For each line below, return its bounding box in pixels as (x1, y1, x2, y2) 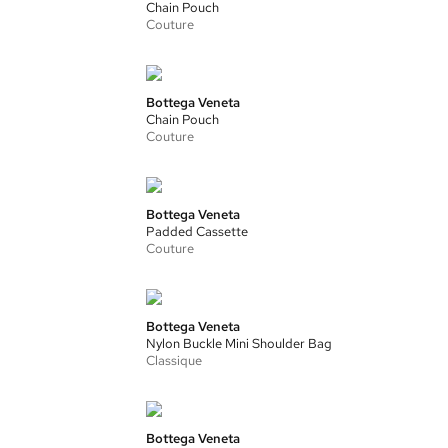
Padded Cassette (146, 223, 248, 240)
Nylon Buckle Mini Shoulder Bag (146, 335, 332, 352)
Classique (146, 352, 202, 369)
